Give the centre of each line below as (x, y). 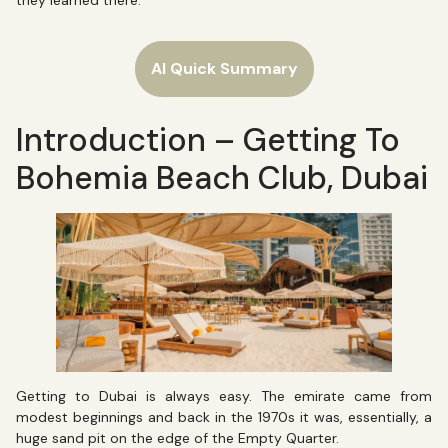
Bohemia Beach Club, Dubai (222, 178)
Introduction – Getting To (208, 140)
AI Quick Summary (224, 69)
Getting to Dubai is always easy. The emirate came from (224, 395)
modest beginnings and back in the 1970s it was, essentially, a (224, 416)
